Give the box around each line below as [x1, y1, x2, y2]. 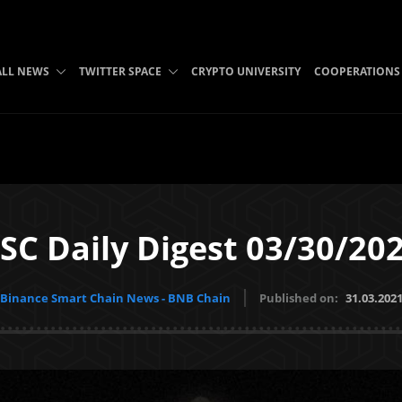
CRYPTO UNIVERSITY [190, 64, 301, 79]
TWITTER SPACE [78, 64, 162, 79]
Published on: [258, 290, 341, 306]
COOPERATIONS [313, 64, 400, 79]
